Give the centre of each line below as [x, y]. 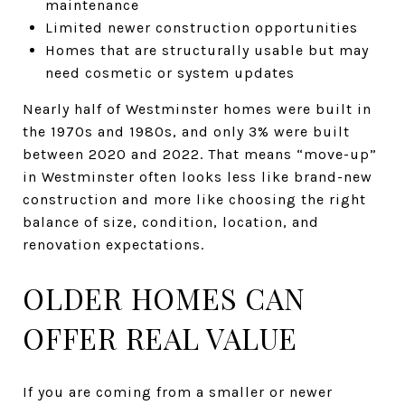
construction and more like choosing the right [194, 199]
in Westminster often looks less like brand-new [198, 176]
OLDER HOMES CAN [164, 297]
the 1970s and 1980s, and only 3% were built [186, 131]
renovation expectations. [113, 244]
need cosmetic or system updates [170, 72]
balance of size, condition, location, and [171, 221]
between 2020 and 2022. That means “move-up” [200, 154]
